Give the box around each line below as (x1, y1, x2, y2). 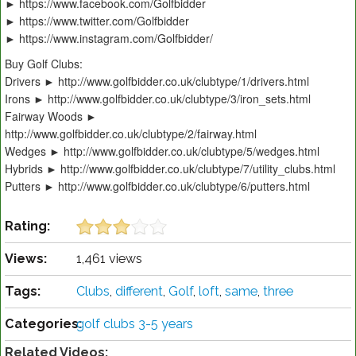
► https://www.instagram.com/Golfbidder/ (5, 30, 213, 47)
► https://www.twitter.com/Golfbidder (5, 13, 189, 29)
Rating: (5, 219, 50, 234)
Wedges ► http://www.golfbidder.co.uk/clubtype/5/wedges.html (5, 143, 319, 160)
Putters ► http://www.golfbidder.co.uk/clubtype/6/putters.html (5, 178, 310, 195)
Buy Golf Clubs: (5, 56, 83, 72)
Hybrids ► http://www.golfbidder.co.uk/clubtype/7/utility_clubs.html (5, 161, 335, 177)
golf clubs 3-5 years (76, 316, 193, 332)
